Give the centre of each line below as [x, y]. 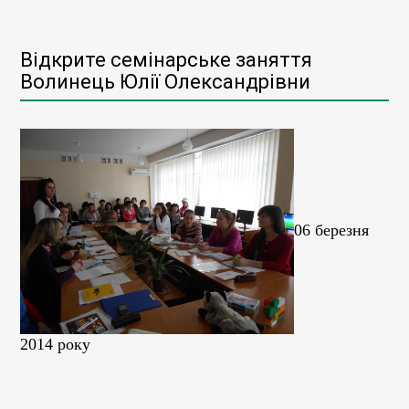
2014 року [55, 344]
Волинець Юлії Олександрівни [165, 82]
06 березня [331, 230]
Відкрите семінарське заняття [166, 60]
